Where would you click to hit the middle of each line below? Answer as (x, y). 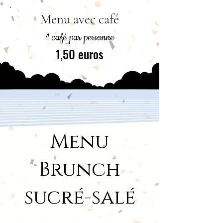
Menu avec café (80, 19)
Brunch (80, 170)
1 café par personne (80, 38)
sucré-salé (80, 198)
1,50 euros (80, 54)
